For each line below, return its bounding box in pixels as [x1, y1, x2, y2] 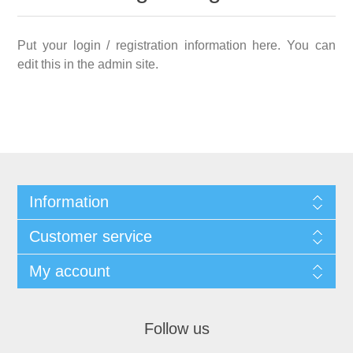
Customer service [28, 228, 152, 245]
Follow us [143, 320, 210, 337]
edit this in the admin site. [17, 58, 159, 71]
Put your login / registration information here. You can [17, 39, 336, 52]
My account [28, 262, 110, 280]
